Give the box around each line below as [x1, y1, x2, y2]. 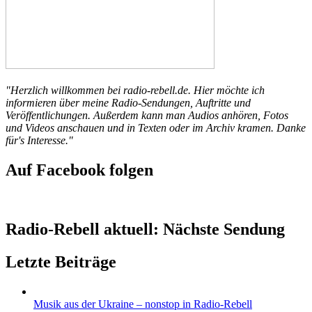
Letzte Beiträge [6, 252, 116, 271]
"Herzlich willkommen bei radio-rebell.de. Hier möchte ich [6, 84, 265, 97]
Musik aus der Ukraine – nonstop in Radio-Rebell [33, 297, 252, 310]
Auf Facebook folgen [6, 161, 153, 180]
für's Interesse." [6, 134, 73, 147]
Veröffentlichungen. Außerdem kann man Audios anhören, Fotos [6, 109, 288, 122]
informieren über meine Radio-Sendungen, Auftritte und [6, 97, 251, 109]
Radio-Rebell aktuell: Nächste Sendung [6, 220, 285, 239]
